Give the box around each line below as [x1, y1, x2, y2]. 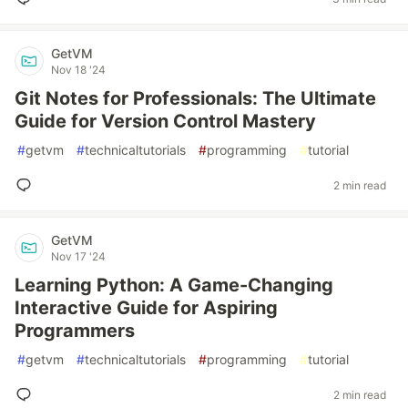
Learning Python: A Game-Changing [15, 274, 333, 296]
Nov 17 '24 [51, 250, 106, 263]
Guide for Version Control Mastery [15, 110, 316, 132]
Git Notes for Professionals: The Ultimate [15, 87, 376, 109]
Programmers [15, 320, 135, 342]
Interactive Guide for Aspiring [15, 297, 278, 319]
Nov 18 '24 [51, 63, 106, 76]
